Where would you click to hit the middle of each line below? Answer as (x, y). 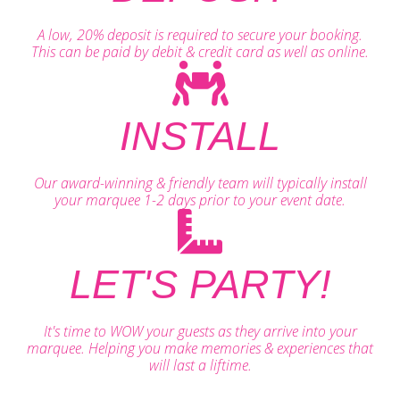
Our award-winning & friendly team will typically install (200, 183)
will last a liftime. (200, 365)
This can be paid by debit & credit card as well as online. (200, 51)
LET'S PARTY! (200, 284)
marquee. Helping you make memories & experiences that (200, 348)
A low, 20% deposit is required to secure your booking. (200, 34)
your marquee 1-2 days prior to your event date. (200, 200)
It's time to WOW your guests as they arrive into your (200, 331)
